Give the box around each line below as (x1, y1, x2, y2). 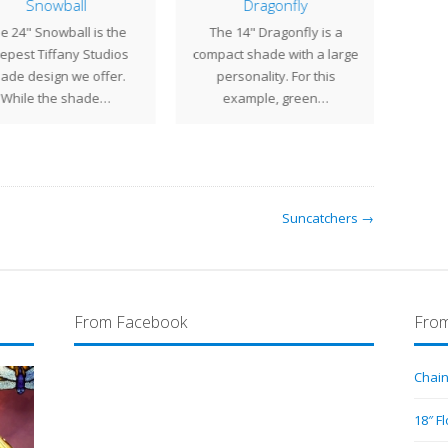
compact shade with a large (191, 45, 357, 63)
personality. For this (214, 67, 334, 85)
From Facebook (74, 311, 187, 333)
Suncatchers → (282, 209, 374, 227)
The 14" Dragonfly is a (207, 23, 341, 41)
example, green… (221, 89, 327, 107)
